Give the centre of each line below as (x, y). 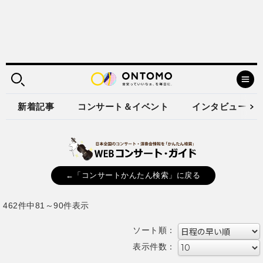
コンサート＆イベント (123, 107)
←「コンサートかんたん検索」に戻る (133, 175)
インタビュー (219, 107)
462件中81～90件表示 (46, 205)
